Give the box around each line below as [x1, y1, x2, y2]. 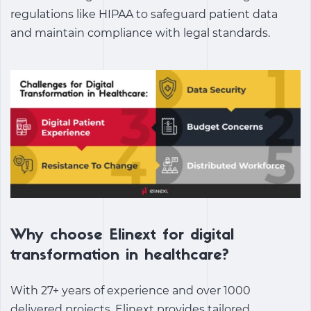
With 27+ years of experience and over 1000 [10, 283, 251, 297]
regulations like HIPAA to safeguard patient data [10, 8, 278, 22]
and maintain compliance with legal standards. [10, 26, 270, 40]
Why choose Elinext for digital [10, 227, 234, 244]
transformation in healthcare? [10, 247, 229, 264]
